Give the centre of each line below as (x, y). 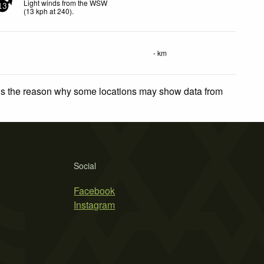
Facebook (95, 190)
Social (85, 165)
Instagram (95, 204)
